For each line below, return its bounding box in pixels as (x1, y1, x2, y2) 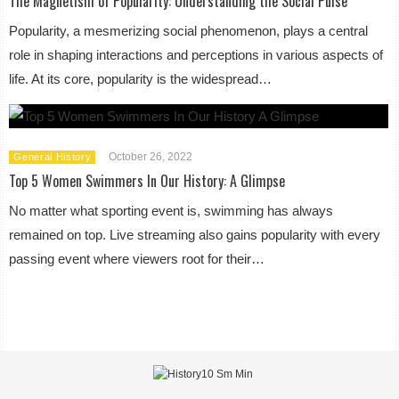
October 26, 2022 (109, 151, 193, 163)
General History (13, 151, 92, 162)
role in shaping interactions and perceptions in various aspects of (9, 47, 384, 62)
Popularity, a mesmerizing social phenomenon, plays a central (9, 23, 369, 38)
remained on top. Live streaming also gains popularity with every (9, 227, 381, 242)
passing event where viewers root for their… (9, 251, 265, 266)
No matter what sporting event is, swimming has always (9, 203, 334, 218)
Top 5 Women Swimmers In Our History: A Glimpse (9, 170, 286, 191)
